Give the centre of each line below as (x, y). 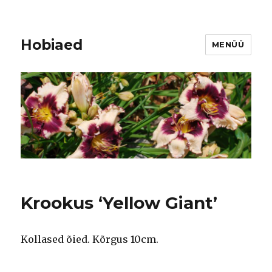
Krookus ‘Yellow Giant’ (119, 203)
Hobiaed (52, 45)
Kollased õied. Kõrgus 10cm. (90, 240)
